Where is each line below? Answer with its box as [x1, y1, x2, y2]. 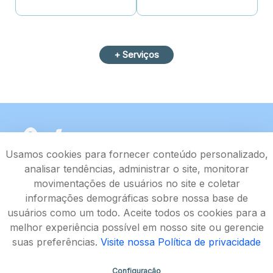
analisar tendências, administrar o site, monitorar [24, 163, 249, 175]
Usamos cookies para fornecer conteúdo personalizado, [5, 148, 268, 160]
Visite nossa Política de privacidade [101, 236, 261, 248]
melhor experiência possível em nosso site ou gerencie [9, 221, 264, 233]
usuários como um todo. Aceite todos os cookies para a [7, 207, 266, 219]
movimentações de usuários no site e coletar [33, 177, 240, 190]
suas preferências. [12, 236, 101, 248]
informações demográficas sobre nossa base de [25, 192, 248, 204]
